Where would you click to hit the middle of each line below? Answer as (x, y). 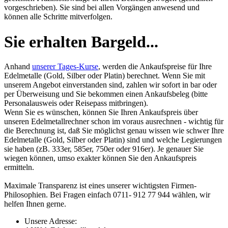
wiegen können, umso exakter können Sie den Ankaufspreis (100, 158)
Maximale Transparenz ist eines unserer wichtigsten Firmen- (100, 185)
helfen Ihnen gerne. (35, 204)
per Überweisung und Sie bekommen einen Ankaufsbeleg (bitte (106, 94)
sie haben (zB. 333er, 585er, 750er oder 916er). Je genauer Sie (104, 149)
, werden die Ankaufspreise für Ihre (155, 66)
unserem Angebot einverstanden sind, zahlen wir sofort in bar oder (110, 84)
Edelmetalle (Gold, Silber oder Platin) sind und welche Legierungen (113, 139)
